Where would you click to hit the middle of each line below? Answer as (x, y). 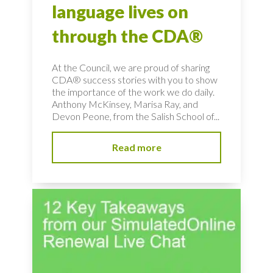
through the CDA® (127, 36)
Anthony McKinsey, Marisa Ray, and (125, 104)
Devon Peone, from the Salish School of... (136, 116)
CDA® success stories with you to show (135, 80)
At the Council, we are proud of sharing (131, 68)
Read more (136, 147)
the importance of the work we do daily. (133, 92)
